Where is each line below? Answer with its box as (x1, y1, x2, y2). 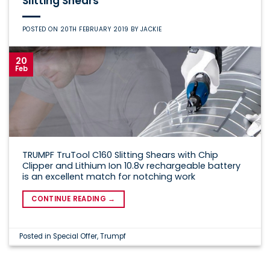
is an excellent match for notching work (22, 171, 195, 183)
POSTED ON (22, 25, 60, 34)
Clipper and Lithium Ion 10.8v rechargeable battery (22, 160, 240, 172)
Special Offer (53, 231, 98, 241)
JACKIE (140, 25, 162, 34)
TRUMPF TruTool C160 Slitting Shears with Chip (22, 149, 218, 162)
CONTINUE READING (31, 194, 108, 204)
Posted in (19, 231, 54, 241)
